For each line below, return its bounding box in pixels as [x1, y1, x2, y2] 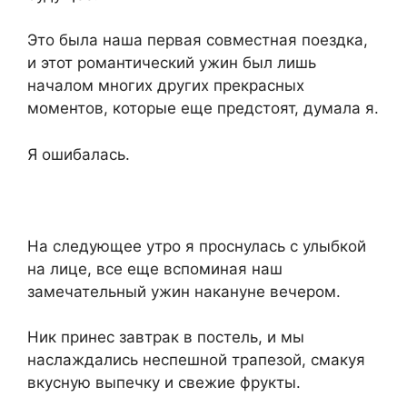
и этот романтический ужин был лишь [27, 54, 316, 73]
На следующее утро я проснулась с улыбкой [27, 236, 366, 255]
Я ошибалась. [27, 144, 130, 164]
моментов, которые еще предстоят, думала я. [27, 99, 379, 118]
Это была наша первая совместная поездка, [27, 31, 368, 50]
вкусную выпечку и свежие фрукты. [27, 373, 301, 392]
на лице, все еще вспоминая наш [27, 259, 283, 278]
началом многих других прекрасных [27, 76, 304, 95]
